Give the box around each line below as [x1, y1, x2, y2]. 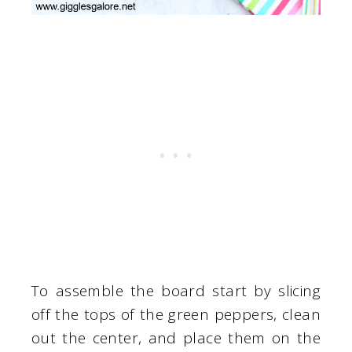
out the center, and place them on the [31, 328, 321, 349]
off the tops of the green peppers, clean [31, 304, 321, 325]
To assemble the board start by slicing [31, 280, 321, 302]
